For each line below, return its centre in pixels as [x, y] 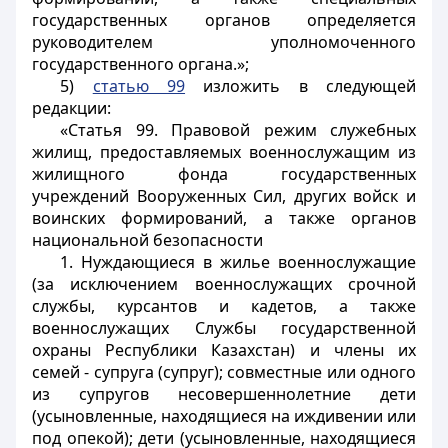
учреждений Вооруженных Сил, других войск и [224, 196]
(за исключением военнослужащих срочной [224, 284]
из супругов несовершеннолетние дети [224, 394]
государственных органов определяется [224, 20]
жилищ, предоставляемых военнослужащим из [224, 152]
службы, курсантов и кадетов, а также [224, 306]
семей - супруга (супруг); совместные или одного [224, 372]
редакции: [71, 108]
